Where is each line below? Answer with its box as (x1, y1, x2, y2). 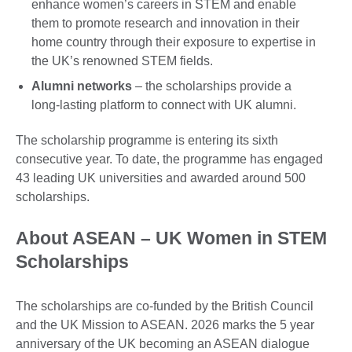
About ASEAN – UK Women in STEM (16, 228, 327, 249)
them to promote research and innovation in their (31, 16, 299, 30)
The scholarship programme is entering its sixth (16, 134, 278, 148)
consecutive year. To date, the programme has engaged (16, 152, 323, 167)
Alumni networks (31, 79, 132, 93)
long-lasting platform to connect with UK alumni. (31, 97, 299, 112)
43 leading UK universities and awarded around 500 (16, 171, 306, 185)
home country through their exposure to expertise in (31, 35, 316, 49)
